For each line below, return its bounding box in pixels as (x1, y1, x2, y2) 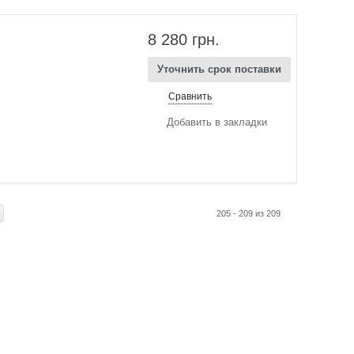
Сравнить (168, 90, 213, 102)
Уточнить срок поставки (157, 62, 282, 75)
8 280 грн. (148, 30, 220, 48)
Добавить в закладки (167, 115, 268, 128)
